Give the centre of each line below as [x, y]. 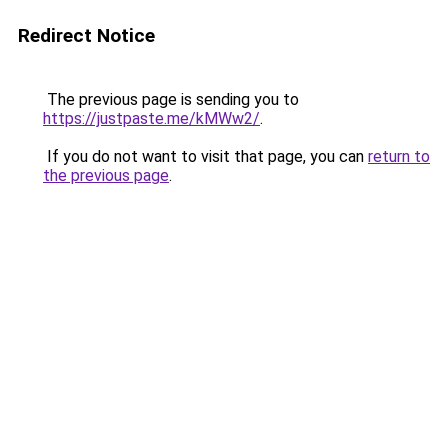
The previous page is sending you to [171, 99]
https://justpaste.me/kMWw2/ [151, 118]
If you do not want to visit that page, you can [205, 156]
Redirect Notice [86, 35]
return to [399, 156]
